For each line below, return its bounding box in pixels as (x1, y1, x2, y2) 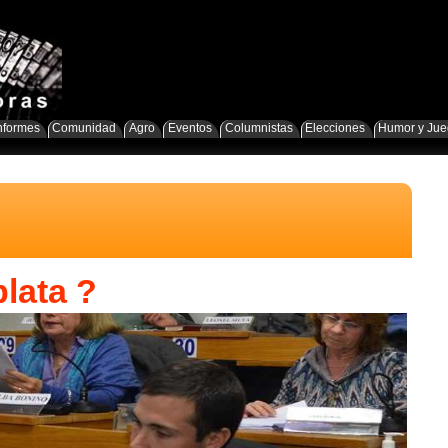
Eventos (167, 121, 212, 135)
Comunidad (52, 121, 117, 135)
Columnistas (224, 121, 293, 135)
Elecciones (305, 121, 366, 135)
